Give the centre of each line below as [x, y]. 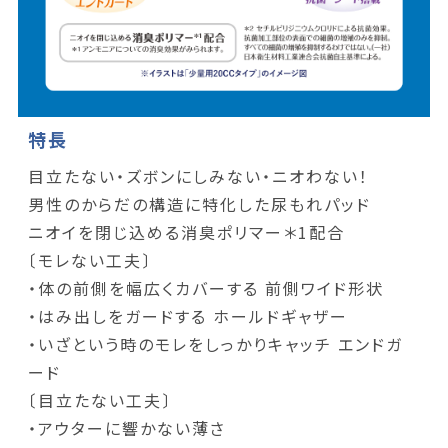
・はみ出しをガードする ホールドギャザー [187, 316]
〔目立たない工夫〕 [99, 400]
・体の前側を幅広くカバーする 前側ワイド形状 [205, 288]
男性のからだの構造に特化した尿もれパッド [199, 204]
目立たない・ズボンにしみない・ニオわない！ [198, 176]
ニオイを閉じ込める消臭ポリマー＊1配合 [186, 232]
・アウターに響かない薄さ [126, 428]
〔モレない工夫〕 [89, 260]
